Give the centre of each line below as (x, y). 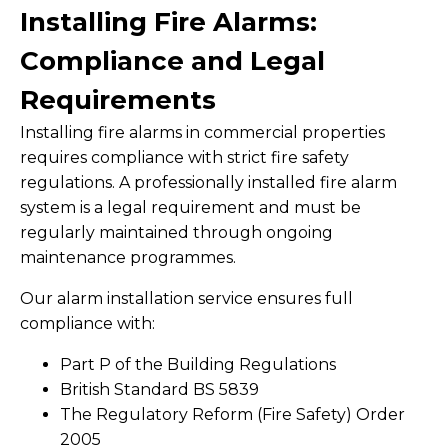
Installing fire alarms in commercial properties (202, 132)
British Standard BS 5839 (159, 389)
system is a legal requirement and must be (190, 207)
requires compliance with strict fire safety (184, 157)
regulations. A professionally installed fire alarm (208, 182)
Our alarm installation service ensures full (186, 298)
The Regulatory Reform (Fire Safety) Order (232, 414)
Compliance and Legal (172, 61)
